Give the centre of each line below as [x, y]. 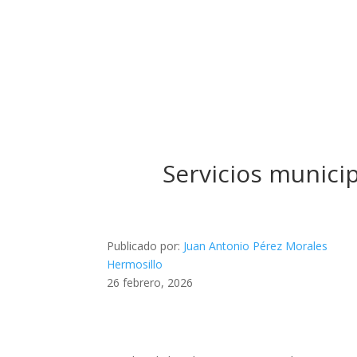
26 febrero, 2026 [150, 282]
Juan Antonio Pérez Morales [256, 245]
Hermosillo [135, 264]
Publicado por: [145, 245]
